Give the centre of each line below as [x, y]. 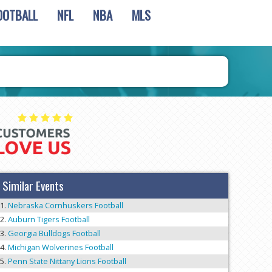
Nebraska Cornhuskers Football [66, 206]
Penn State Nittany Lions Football [67, 261]
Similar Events [33, 186]
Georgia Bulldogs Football [54, 233]
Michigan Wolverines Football [61, 247]
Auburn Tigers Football [49, 219]
